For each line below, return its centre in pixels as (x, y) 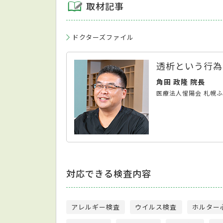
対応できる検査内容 (109, 173)
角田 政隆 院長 (181, 81)
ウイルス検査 (156, 207)
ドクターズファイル (103, 37)
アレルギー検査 (96, 207)
